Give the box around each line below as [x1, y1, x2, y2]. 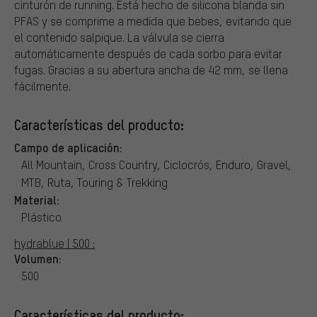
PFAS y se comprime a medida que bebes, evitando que [14, 13, 292, 28]
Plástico [21, 209, 62, 224]
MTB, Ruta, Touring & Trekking [21, 174, 168, 190]
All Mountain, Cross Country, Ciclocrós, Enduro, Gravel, [21, 156, 292, 172]
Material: [14, 191, 59, 207]
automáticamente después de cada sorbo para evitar [14, 45, 282, 61]
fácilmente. [14, 78, 71, 93]
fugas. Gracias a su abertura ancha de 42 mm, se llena [14, 62, 288, 77]
